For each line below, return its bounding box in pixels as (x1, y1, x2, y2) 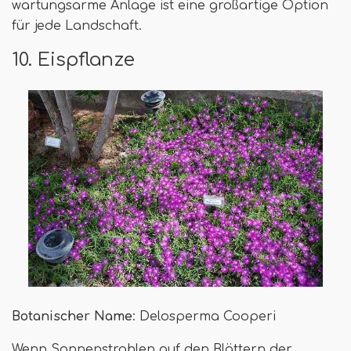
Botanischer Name (12, 309, 132, 324)
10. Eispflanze (12, 49, 135, 70)
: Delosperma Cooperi (132, 309, 276, 324)
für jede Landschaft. (12, 18, 142, 33)
